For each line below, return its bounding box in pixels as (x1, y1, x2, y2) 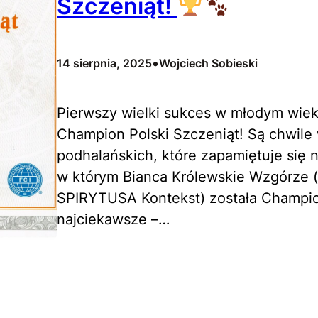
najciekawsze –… (57, 211, 170, 229)
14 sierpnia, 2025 (57, 56, 152, 71)
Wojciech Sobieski (159, 56, 258, 71)
